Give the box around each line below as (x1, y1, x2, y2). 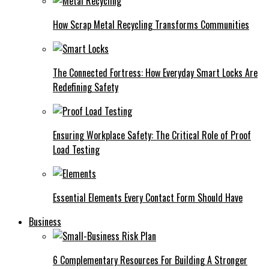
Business (29, 214, 61, 229)
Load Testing (53, 142, 100, 157)
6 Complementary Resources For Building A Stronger (53, 253, 247, 268)
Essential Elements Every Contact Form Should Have (53, 190, 243, 205)
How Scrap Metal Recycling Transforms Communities (53, 17, 249, 32)
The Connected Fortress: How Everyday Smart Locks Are (53, 65, 258, 80)
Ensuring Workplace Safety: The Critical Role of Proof (53, 128, 251, 143)
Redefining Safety (53, 80, 118, 95)
